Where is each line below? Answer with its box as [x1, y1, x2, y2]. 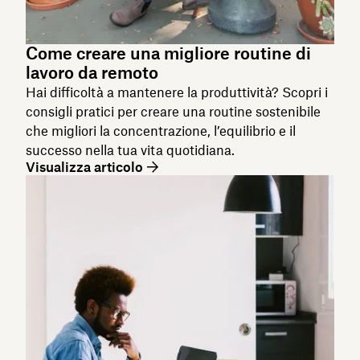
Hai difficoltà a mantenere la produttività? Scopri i [26, 84, 328, 100]
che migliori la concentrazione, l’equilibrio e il [26, 122, 296, 139]
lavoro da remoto [26, 62, 158, 83]
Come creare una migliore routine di [26, 43, 311, 63]
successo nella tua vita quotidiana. [26, 141, 235, 158]
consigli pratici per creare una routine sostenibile [26, 103, 321, 120]
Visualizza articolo [26, 158, 143, 175]
